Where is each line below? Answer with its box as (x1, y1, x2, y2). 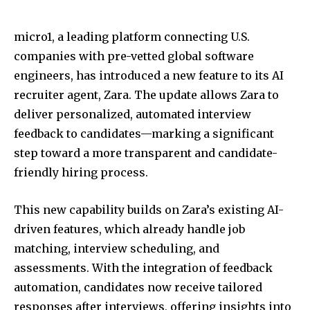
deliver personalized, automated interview (14, 107, 251, 122)
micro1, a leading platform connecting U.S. (14, 30, 250, 44)
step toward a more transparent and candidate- (14, 146, 277, 161)
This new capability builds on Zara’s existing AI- (14, 203, 284, 217)
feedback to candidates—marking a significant (14, 127, 274, 141)
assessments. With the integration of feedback (14, 261, 273, 275)
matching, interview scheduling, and (14, 241, 219, 256)
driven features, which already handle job (14, 222, 245, 237)
